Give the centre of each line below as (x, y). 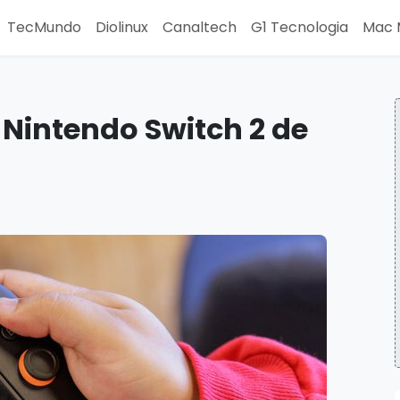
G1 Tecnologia (300, 27)
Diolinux (122, 27)
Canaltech (200, 27)
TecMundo (44, 27)
